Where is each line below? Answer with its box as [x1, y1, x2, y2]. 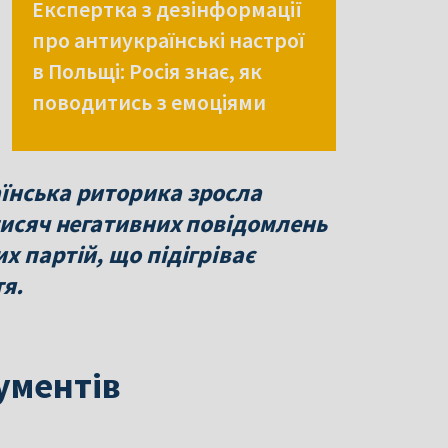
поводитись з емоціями [32, 88, 266, 117]
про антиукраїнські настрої [32, 26, 304, 55]
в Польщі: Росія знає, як [32, 57, 262, 86]
